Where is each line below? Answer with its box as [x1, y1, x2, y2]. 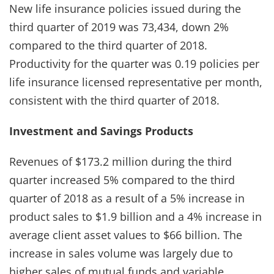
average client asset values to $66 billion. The [9, 227, 242, 242]
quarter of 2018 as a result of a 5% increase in [9, 190, 245, 206]
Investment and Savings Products [9, 123, 193, 138]
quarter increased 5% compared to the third [9, 172, 235, 187]
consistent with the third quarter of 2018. [9, 92, 220, 108]
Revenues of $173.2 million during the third [9, 154, 232, 169]
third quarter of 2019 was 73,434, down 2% [9, 19, 229, 34]
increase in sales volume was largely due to [9, 245, 233, 261]
